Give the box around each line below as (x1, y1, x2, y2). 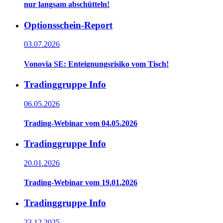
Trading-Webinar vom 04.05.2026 (24, 118, 137, 127)
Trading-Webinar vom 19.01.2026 (24, 178, 137, 187)
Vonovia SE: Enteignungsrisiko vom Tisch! (24, 59, 169, 68)
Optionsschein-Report (24, 19, 112, 30)
